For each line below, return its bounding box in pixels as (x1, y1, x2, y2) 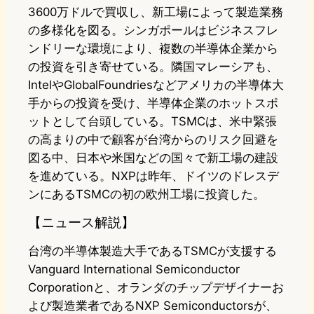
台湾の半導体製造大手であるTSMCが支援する (28, 244, 277, 259)
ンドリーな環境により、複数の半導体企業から (28, 41, 278, 56)
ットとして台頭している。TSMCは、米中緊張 (28, 114, 277, 129)
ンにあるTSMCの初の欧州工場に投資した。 (28, 187, 265, 202)
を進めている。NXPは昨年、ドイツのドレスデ (28, 169, 279, 184)
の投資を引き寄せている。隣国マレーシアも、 (28, 60, 278, 74)
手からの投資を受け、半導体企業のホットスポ (28, 96, 278, 111)
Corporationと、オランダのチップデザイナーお (28, 280, 284, 295)
